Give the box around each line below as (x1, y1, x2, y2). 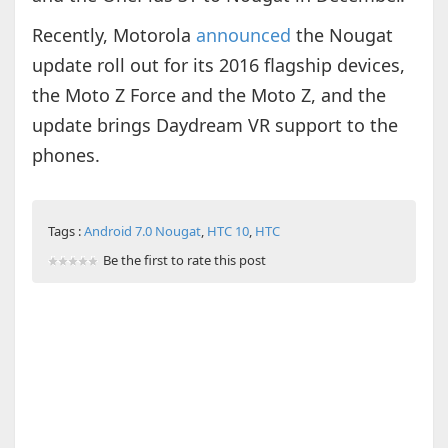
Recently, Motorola (31, 23, 196, 48)
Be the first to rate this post (102, 251, 266, 270)
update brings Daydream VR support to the (31, 113, 398, 138)
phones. (31, 143, 100, 168)
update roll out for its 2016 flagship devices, (31, 53, 405, 78)
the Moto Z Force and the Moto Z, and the (31, 83, 386, 108)
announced (195, 23, 291, 48)
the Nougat (290, 23, 393, 48)
